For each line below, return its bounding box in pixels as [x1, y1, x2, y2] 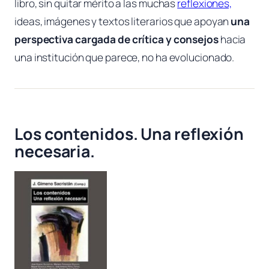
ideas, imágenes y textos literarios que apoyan [14, 14, 231, 28]
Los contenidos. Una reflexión [14, 122, 244, 145]
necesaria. [14, 139, 95, 162]
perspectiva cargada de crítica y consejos [14, 32, 219, 46]
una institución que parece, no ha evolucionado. [14, 50, 235, 64]
